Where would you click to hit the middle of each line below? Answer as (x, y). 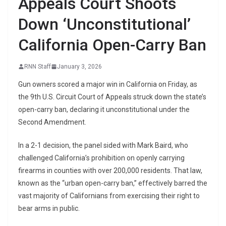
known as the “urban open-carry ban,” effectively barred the (113, 183)
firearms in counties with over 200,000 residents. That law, (110, 170)
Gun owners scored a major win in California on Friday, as (108, 84)
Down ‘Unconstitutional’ (104, 24)
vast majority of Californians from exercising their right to (109, 195)
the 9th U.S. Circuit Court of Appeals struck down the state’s (112, 97)
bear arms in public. (49, 208)
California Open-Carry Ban (112, 45)
